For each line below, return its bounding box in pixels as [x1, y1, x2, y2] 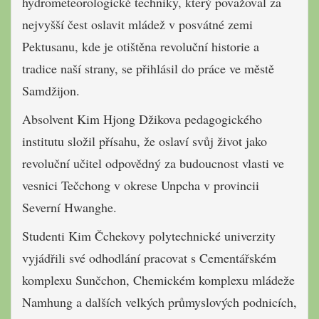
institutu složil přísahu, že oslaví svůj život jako [22, 132, 267, 150]
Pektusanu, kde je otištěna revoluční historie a [22, 38, 259, 56]
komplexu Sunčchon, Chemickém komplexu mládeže [22, 271, 295, 289]
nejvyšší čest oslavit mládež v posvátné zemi [22, 16, 253, 33]
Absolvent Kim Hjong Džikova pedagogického [22, 110, 262, 128]
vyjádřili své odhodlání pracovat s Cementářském [22, 249, 276, 267]
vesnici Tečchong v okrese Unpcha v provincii [22, 177, 259, 194]
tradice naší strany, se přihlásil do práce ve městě [22, 60, 274, 78]
